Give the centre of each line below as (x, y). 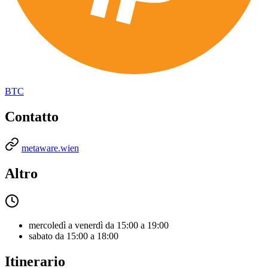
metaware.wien (50, 148)
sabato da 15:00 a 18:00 (74, 236)
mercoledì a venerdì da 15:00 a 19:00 (99, 225)
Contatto (32, 117)
